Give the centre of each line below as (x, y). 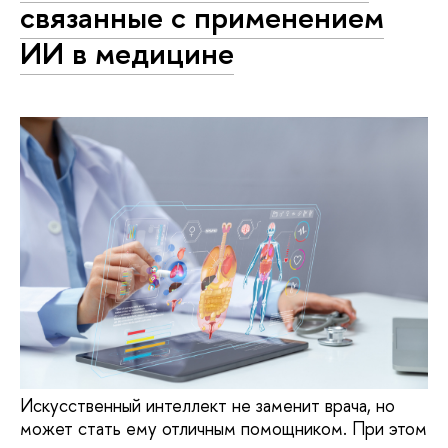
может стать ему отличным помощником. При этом (223, 429)
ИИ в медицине (127, 52)
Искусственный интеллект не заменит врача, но (207, 406)
